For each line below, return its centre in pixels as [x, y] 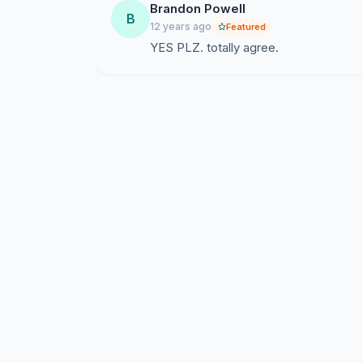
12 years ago [181, 26]
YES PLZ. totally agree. [214, 47]
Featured [246, 27]
